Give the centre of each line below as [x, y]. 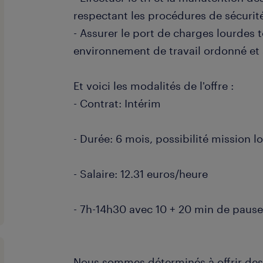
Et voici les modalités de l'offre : [154, 86]
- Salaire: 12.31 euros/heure [141, 174]
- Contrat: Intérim [117, 103]
